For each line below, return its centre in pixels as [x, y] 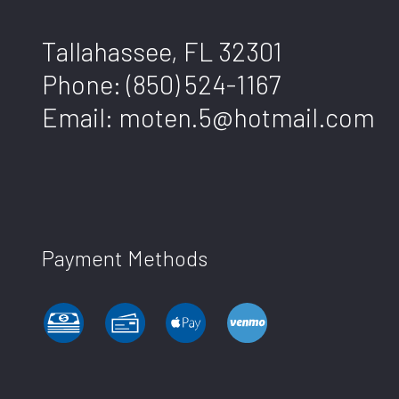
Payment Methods [125, 257]
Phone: [84, 85]
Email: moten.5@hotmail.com [208, 118]
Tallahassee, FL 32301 [162, 52]
